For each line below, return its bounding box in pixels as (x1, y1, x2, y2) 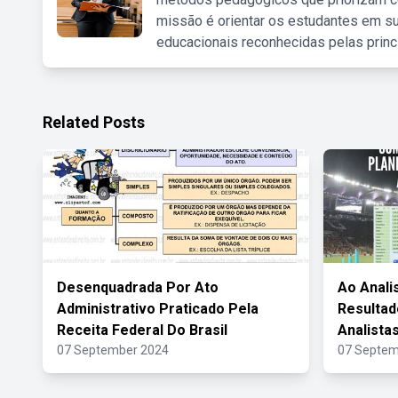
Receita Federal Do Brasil (57, 322, 227, 338)
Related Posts (43, 113, 145, 131)
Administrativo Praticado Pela (57, 300, 259, 317)
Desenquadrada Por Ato (57, 279, 219, 296)
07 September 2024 (57, 343, 169, 357)
